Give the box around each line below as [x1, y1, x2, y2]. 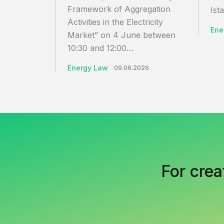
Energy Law [67, 63, 108, 72]
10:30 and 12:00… [67, 42, 133, 53]
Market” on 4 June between [67, 29, 175, 40]
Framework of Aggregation [67, 3, 170, 14]
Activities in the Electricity [67, 16, 163, 27]
